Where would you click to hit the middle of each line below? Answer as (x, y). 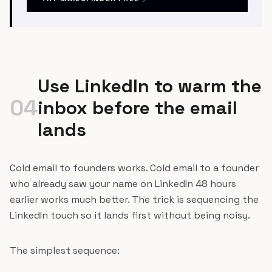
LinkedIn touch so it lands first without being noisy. (130, 215)
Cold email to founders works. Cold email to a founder (134, 168)
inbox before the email (138, 108)
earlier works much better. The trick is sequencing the (134, 199)
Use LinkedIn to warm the (150, 86)
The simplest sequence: (65, 250)
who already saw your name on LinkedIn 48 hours (123, 184)
